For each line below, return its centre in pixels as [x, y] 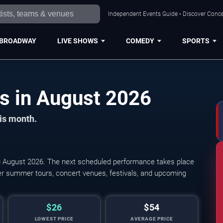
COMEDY [140, 41]
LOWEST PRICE [54, 219]
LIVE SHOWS [77, 41]
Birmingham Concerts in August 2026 [128, 98]
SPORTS [196, 41]
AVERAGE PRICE [152, 219]
